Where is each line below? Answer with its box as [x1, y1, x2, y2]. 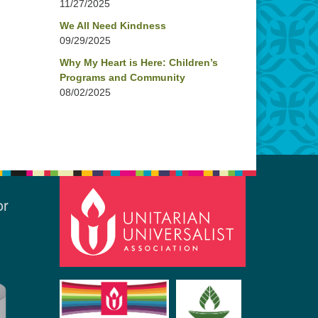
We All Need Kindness [59, 20, 166, 31]
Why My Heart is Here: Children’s [59, 57, 218, 68]
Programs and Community [59, 72, 185, 83]
